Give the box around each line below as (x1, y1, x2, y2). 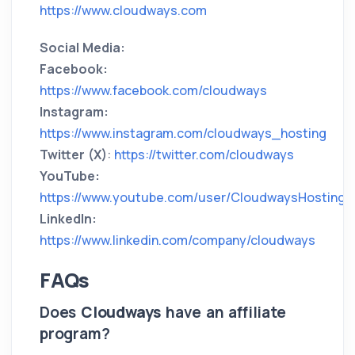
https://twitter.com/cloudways (114, 146, 294, 164)
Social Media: (40, 39, 125, 57)
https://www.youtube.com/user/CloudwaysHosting (40, 189, 345, 207)
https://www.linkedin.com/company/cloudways (40, 231, 315, 250)
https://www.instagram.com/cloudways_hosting (40, 124, 326, 143)
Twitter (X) (40, 146, 107, 164)
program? (40, 323, 110, 345)
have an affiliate (166, 302, 286, 323)
